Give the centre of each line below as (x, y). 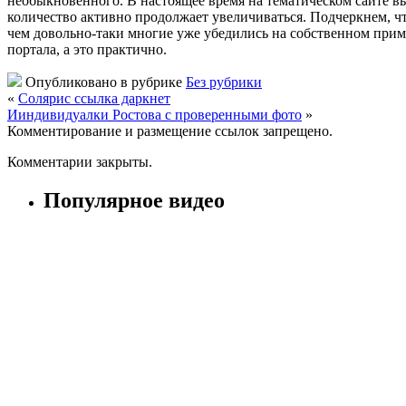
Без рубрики (224, 82)
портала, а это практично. (87, 49)
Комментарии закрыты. (80, 161)
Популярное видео (134, 200)
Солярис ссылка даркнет (94, 98)
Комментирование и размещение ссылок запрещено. (170, 130)
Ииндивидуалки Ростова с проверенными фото (155, 114)
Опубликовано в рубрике (104, 82)
